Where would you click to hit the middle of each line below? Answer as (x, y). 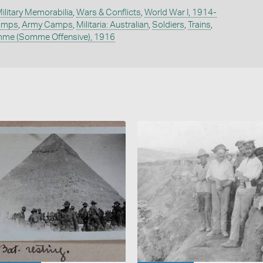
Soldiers (168, 25)
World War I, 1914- (180, 12)
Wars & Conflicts (108, 12)
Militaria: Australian (112, 25)
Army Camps (47, 25)
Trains (199, 25)
